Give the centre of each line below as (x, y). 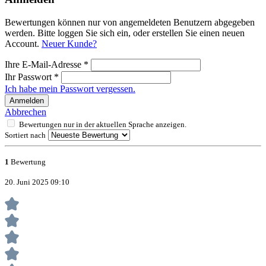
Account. (23, 43)
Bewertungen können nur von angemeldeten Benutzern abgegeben (130, 22)
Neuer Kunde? (69, 43)
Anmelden (27, 100)
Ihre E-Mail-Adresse (44, 64)
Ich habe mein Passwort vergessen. (70, 88)
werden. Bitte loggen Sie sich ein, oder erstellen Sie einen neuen (125, 33)
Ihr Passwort (29, 77)
